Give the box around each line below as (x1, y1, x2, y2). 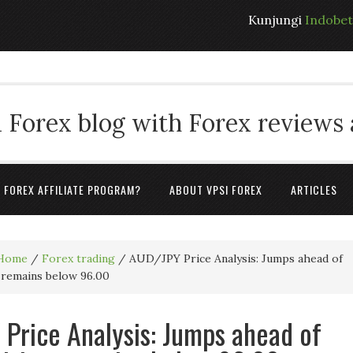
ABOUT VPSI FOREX (169, 181, 262, 198)
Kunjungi (248, 12, 305, 28)
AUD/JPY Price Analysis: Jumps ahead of (126, 251, 343, 266)
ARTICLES (291, 181, 337, 198)
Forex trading (42, 251, 115, 266)
